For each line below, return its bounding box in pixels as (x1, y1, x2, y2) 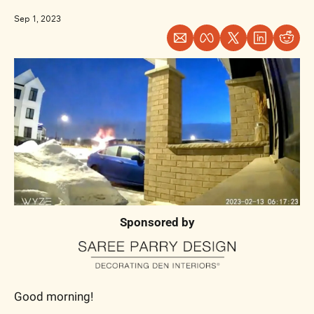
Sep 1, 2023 (14, 13, 61, 24)
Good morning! (14, 289, 93, 303)
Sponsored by (119, 215, 195, 230)
